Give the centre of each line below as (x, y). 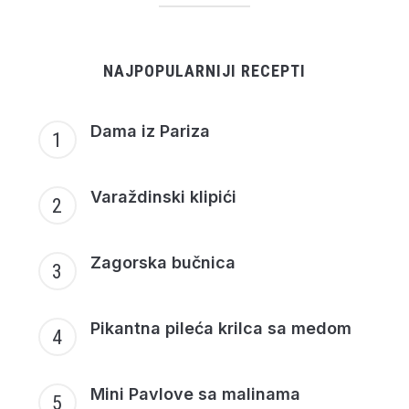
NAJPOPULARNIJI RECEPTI (204, 71)
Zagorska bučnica (163, 263)
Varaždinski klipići (163, 197)
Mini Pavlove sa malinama (195, 394)
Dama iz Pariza (150, 131)
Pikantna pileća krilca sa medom (220, 329)
